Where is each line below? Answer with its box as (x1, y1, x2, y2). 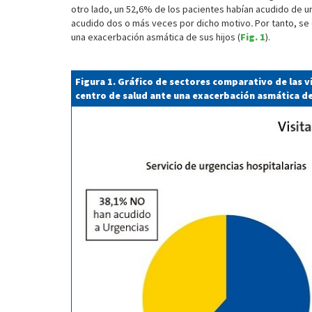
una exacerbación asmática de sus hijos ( (71, 31, 240, 43)
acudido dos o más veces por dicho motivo (71, 17, 251, 29)
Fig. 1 (240, 31, 265, 43)
